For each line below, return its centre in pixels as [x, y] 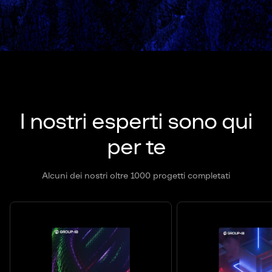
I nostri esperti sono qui [136, 122]
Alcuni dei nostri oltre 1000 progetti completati [136, 176]
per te [136, 148]
